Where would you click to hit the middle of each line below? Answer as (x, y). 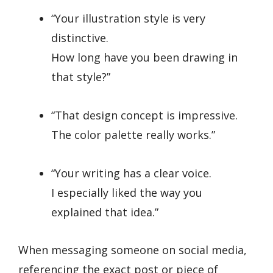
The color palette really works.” (133, 135)
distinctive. (80, 38)
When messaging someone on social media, (133, 250)
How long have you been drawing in (144, 58)
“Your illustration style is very (128, 19)
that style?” (81, 77)
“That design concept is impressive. (144, 115)
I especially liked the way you (127, 192)
